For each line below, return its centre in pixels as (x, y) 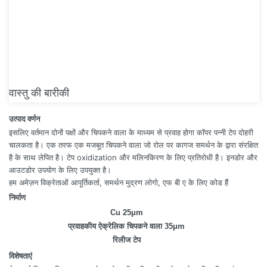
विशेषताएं (21, 256)
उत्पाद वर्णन (24, 119)
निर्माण (17, 197)
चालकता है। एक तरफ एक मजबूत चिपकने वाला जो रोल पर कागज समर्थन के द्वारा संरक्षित (133, 145)
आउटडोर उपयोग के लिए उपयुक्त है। (60, 170)
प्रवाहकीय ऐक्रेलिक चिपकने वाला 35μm (126, 226)
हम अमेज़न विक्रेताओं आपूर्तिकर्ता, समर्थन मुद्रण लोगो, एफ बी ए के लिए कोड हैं (119, 182)
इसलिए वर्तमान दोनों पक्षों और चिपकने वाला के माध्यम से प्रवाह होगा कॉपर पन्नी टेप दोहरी (131, 132)
